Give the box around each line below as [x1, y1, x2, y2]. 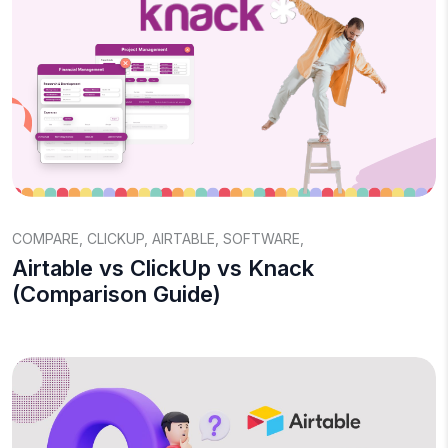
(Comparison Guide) [12, 281, 221, 307]
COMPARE [12, 230, 79, 247]
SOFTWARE [223, 230, 300, 247]
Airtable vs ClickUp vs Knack [12, 255, 314, 281]
